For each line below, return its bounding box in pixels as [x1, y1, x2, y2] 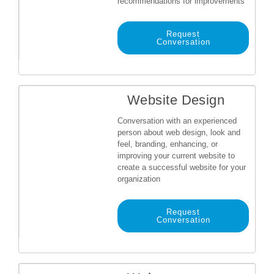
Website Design [127, 92, 225, 108]
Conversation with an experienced [117, 116, 237, 125]
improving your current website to [117, 151, 235, 160]
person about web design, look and [117, 128, 240, 137]
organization [117, 174, 160, 183]
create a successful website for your [117, 163, 246, 172]
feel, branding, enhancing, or [117, 139, 218, 149]
